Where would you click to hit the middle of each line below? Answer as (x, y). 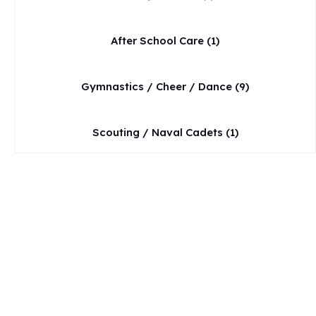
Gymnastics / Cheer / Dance (157, 86)
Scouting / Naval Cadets (157, 132)
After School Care (157, 41)
